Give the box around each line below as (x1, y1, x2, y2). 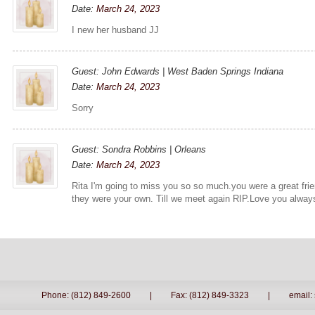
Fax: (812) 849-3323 (170, 290, 249, 301)
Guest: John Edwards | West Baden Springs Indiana (72, 65, 284, 77)
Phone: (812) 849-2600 (41, 290, 131, 301)
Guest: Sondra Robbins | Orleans (72, 143, 207, 155)
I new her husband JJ (72, 24, 160, 35)
